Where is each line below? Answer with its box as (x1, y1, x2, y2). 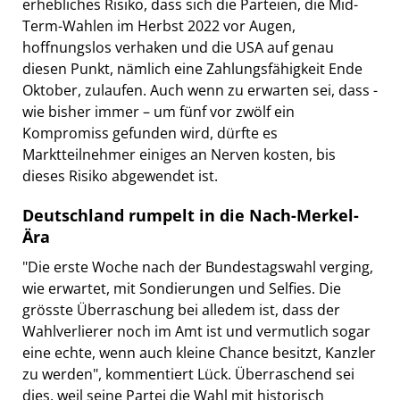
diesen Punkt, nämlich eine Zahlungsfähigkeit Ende (22, 58, 362, 79)
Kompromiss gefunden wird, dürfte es (22, 122, 278, 143)
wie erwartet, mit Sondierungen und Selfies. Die (22, 278, 341, 298)
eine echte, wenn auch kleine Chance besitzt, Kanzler (22, 342, 376, 362)
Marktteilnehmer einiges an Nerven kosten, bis (22, 144, 336, 164)
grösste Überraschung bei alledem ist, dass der (22, 299, 340, 320)
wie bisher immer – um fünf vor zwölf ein (22, 101, 295, 121)
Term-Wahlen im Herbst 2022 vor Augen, (22, 15, 296, 36)
